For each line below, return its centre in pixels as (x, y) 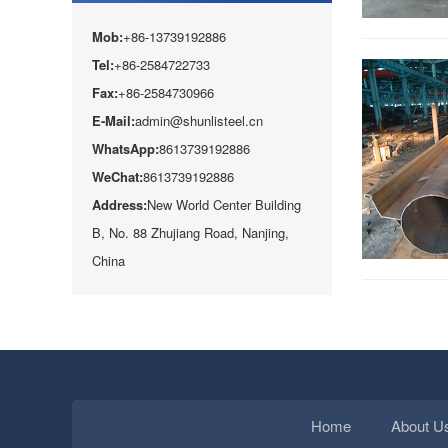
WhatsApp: (125, 148)
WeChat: (117, 176)
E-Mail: (113, 120)
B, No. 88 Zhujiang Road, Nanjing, (190, 232)
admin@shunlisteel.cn (199, 120)
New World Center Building (224, 204)
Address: (119, 204)
